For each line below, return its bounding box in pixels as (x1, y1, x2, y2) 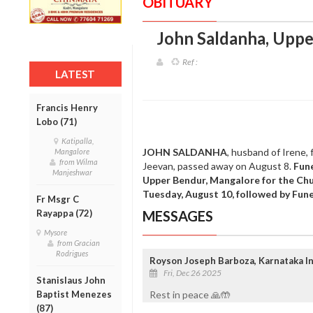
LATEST (55, 67, 96, 80)
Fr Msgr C (36, 193, 79, 205)
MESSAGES (142, 207, 213, 224)
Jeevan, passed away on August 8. (142, 159, 293, 172)
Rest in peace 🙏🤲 (149, 288, 231, 300)
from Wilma (59, 156, 98, 166)
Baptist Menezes (36, 288, 112, 300)
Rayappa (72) (36, 207, 94, 219)
